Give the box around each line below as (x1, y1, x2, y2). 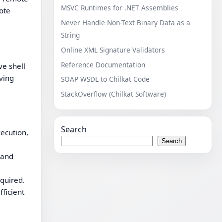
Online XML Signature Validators (61, 45, 166, 55)
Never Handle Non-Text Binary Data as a (61, 17, 191, 27)
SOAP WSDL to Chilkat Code (61, 74, 150, 84)
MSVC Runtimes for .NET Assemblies (61, 3, 179, 13)
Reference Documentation (61, 59, 146, 69)
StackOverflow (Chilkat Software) (61, 89, 166, 99)
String (61, 30, 80, 40)
